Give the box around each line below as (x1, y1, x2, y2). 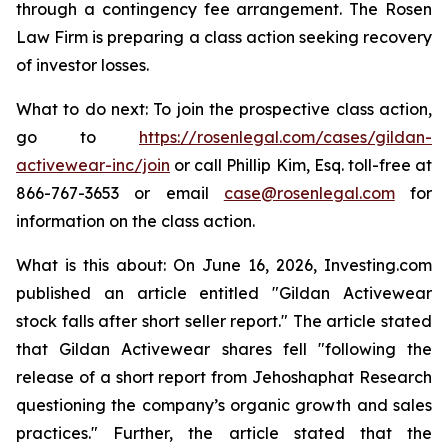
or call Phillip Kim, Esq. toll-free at (170, 155, 432, 175)
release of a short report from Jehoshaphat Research (16, 367, 432, 387)
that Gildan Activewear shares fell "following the (16, 339, 432, 359)
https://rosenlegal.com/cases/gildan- (139, 127, 432, 147)
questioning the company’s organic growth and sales (16, 395, 432, 415)
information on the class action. (16, 211, 255, 231)
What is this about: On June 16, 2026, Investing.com (16, 255, 432, 275)
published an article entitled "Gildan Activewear (16, 283, 432, 303)
